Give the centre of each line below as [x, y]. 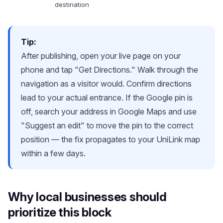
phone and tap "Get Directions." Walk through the [110, 70]
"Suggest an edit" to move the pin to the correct [107, 125]
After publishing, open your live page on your [101, 56]
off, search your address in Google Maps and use [109, 111]
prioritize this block [60, 212]
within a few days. [53, 153]
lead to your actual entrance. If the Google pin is [107, 98]
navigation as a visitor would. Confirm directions [106, 84]
